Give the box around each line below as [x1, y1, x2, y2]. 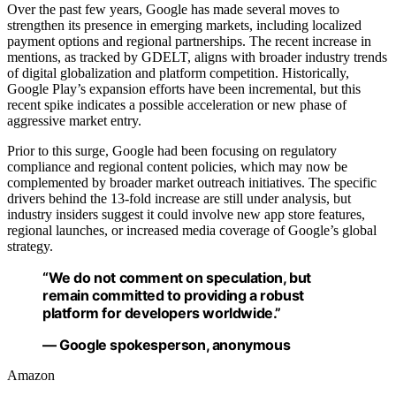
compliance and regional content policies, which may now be [7, 159, 347, 175]
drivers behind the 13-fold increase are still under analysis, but [7, 191, 351, 207]
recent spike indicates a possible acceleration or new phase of [7, 97, 346, 113]
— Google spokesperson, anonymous [42, 336, 291, 354]
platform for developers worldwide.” [42, 304, 282, 323]
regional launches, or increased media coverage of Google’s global [7, 223, 377, 239]
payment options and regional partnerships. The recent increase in [7, 34, 371, 49]
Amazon [7, 368, 55, 384]
